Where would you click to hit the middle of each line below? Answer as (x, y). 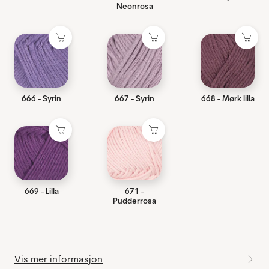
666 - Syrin (41, 99)
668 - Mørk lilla (228, 99)
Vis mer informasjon (59, 259)
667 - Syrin (134, 99)
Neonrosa (134, 6)
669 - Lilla (41, 191)
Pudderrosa (134, 201)
